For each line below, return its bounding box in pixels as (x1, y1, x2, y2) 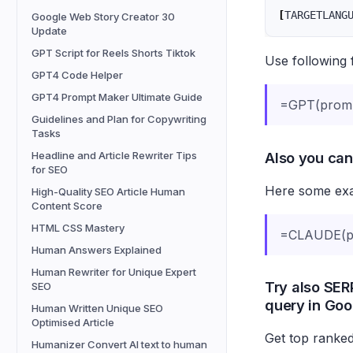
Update (32, 24, 67, 37)
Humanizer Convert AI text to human (32, 338, 207, 351)
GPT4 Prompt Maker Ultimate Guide (32, 91, 203, 103)
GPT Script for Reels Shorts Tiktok (32, 46, 195, 59)
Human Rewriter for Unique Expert (32, 266, 196, 278)
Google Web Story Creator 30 (32, 10, 175, 23)
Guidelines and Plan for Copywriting (32, 113, 206, 125)
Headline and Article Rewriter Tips (32, 149, 197, 162)
